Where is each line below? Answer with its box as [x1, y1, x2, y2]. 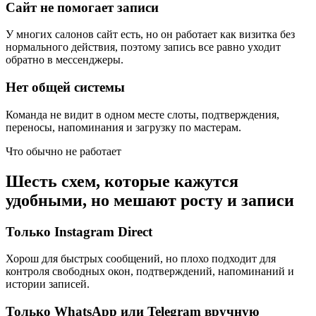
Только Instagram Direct [6, 224, 152, 239]
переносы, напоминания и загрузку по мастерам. [6, 121, 241, 133]
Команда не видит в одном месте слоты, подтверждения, [6, 108, 279, 121]
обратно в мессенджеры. [6, 54, 123, 66]
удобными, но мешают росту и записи [6, 190, 294, 209]
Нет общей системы [6, 79, 125, 95]
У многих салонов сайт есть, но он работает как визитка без [6, 28, 295, 41]
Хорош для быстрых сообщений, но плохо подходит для [6, 253, 276, 265]
